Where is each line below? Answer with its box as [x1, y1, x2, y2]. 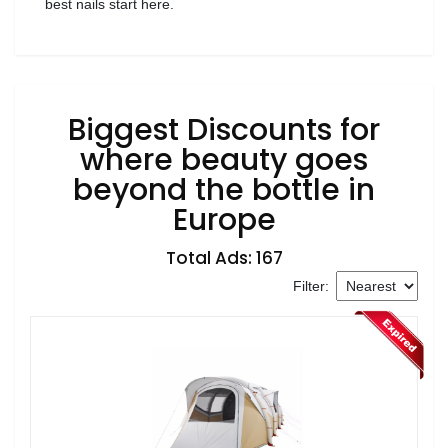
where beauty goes [80, 138, 368, 181]
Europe [172, 198, 276, 241]
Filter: [293, 277, 333, 294]
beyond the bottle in [73, 168, 375, 211]
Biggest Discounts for [68, 108, 380, 151]
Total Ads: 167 [165, 245, 283, 270]
